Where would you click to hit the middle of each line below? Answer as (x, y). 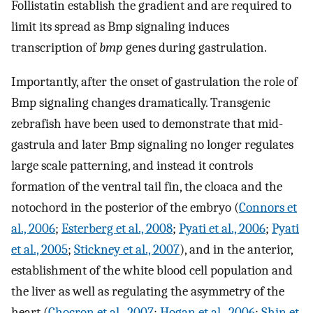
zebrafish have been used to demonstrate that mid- (147, 123)
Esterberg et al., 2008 (117, 228)
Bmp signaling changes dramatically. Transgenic (141, 102)
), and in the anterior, (236, 249)
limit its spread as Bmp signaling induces (120, 27)
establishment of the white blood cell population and (152, 270)
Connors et (268, 207)
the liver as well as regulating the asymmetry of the (148, 291)
